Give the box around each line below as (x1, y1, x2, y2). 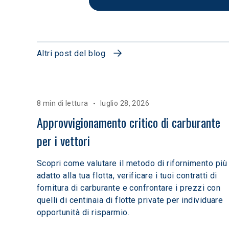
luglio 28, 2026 (100, 99, 150, 108)
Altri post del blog (37, 49, 106, 59)
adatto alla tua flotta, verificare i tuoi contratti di (37, 171, 217, 181)
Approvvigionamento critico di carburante (37, 113, 223, 132)
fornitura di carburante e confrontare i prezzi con (37, 183, 221, 193)
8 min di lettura (37, 99, 88, 108)
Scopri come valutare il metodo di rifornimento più (37, 158, 227, 169)
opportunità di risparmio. (37, 208, 129, 218)
